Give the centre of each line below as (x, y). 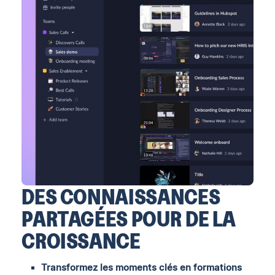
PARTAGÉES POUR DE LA (129, 218)
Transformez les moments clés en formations (142, 267)
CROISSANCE (81, 240)
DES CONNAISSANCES (121, 196)
